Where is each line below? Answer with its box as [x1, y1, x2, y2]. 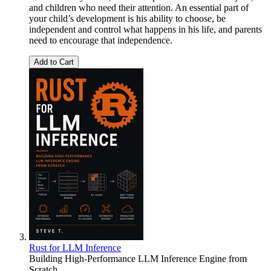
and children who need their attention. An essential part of [29, 2, 249, 13]
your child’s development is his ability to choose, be [29, 13, 226, 24]
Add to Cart [34, 57, 74, 67]
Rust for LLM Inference [29, 243, 121, 253]
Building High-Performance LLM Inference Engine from [29, 253, 247, 264]
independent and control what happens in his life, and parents [29, 24, 262, 35]
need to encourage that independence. [29, 35, 172, 46]
